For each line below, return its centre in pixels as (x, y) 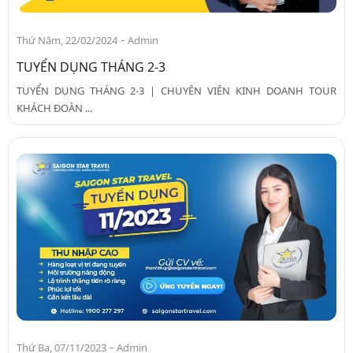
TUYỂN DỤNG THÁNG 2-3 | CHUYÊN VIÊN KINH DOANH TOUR (176, 90)
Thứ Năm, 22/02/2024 (67, 40)
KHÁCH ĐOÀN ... (54, 108)
